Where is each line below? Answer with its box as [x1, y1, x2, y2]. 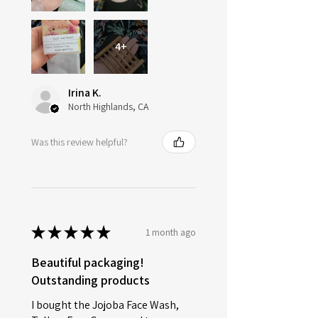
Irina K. [68, 85, 102, 101]
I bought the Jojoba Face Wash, [31, 297, 179, 313]
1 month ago [146, 225, 196, 238]
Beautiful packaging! [31, 254, 144, 271]
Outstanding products [31, 272, 150, 289]
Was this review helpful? [31, 135, 128, 148]
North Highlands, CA [68, 100, 149, 114]
